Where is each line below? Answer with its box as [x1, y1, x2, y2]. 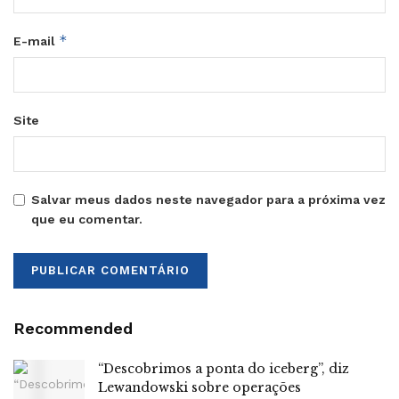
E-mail [13, 33, 59, 48]
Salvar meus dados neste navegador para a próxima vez [31, 191, 386, 207]
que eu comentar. [31, 211, 142, 226]
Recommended [13, 318, 133, 338]
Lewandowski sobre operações [98, 379, 301, 395]
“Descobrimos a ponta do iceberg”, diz [98, 360, 349, 377]
